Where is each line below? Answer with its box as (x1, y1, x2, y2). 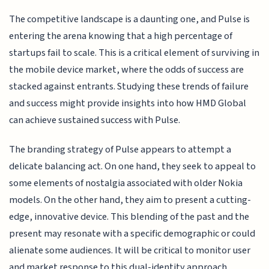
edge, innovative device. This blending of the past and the (9, 209, 250, 224)
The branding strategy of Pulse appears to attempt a (9, 142, 232, 157)
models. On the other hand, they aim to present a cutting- (9, 192, 252, 207)
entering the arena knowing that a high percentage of (9, 29, 233, 44)
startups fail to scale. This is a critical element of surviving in (9, 46, 260, 61)
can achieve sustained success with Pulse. (9, 113, 181, 128)
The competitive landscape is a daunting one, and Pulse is (9, 12, 250, 27)
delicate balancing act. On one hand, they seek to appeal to (9, 159, 256, 174)
